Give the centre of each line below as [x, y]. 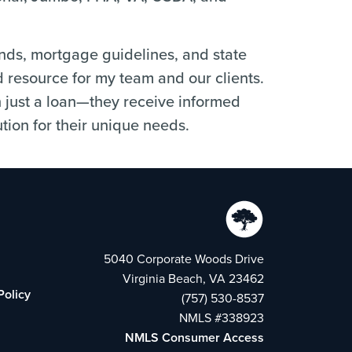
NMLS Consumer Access [194, 338]
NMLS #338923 [222, 318]
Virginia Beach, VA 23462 [193, 279]
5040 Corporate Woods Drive [184, 259]
